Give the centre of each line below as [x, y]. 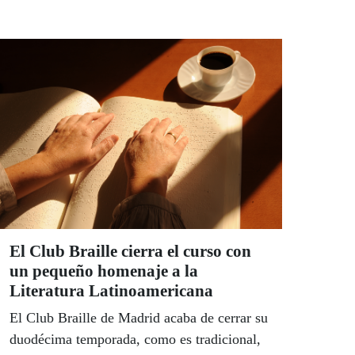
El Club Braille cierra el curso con [130, 252]
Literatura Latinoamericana [111, 291]
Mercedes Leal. [54, 27]
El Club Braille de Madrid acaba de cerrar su [139, 318]
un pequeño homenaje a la [104, 271]
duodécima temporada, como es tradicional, [135, 340]
